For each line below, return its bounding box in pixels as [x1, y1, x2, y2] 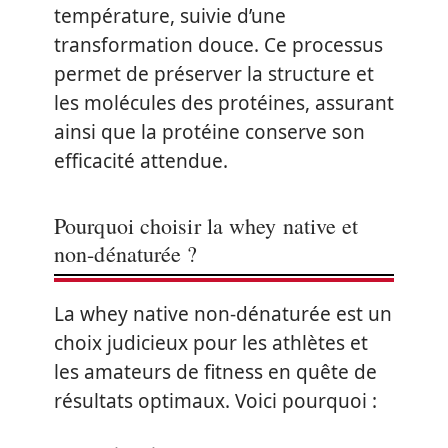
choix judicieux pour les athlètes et [54, 330, 368, 356]
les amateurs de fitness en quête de [54, 359, 377, 385]
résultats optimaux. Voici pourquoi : [54, 388, 377, 414]
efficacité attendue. [54, 148, 228, 174]
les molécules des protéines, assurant [54, 90, 394, 116]
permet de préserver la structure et [54, 61, 374, 87]
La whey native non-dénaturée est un [54, 301, 392, 327]
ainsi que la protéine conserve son [54, 119, 365, 145]
